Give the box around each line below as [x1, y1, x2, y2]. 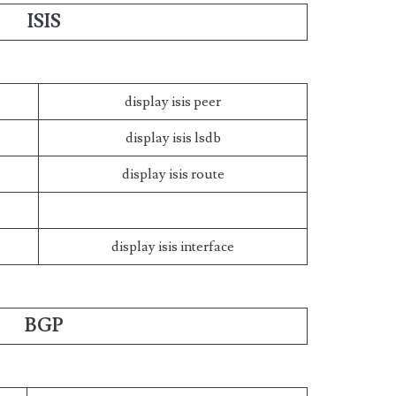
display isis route [121, 165, 225, 183]
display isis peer [125, 93, 222, 110]
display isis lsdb [125, 129, 221, 147]
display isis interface [111, 238, 235, 255]
